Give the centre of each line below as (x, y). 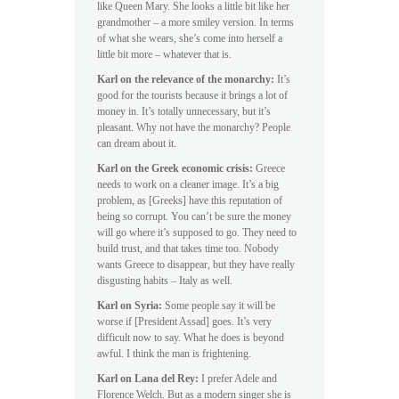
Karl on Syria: (131, 305)
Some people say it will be (220, 305)
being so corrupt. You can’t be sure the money (194, 216)
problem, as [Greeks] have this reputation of (190, 200)
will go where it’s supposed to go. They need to (197, 232)
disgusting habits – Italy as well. (165, 280)
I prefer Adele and (239, 378)
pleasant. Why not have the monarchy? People (194, 127)
